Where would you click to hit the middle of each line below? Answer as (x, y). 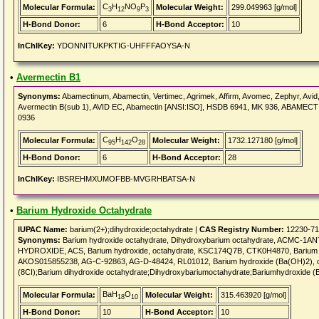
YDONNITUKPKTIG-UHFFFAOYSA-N (122, 46)
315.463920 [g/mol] (253, 295)
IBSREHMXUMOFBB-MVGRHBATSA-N (125, 179)
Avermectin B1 (48, 77)
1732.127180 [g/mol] (263, 140)
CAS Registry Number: (242, 229)
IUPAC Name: (43, 229)
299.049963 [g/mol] (264, 7)
